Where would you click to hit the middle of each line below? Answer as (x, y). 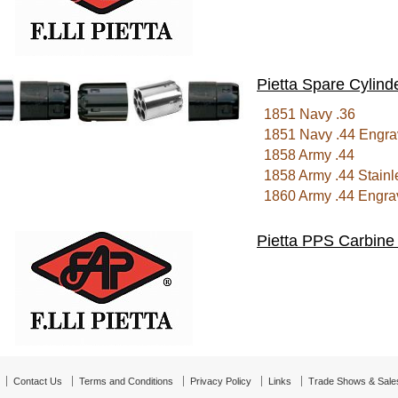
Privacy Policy (221, 381)
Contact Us (38, 381)
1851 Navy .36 (306, 114)
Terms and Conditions (126, 381)
